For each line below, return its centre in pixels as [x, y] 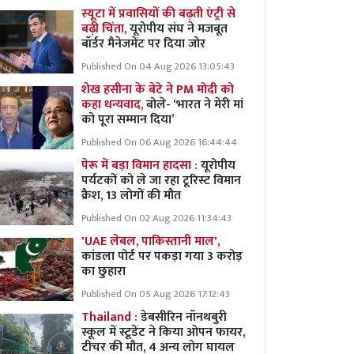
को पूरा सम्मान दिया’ [128, 120]
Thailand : [111, 317]
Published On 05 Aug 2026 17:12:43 [156, 294]
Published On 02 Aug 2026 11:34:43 [156, 218]
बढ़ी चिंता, [105, 29]
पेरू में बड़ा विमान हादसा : [139, 166]
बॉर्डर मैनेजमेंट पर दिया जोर [143, 44]
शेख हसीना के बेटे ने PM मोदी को [158, 90]
